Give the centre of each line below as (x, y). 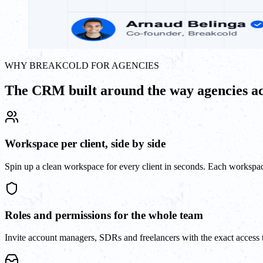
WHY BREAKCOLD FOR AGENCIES (82, 65)
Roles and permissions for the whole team (104, 215)
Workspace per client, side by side (85, 144)
